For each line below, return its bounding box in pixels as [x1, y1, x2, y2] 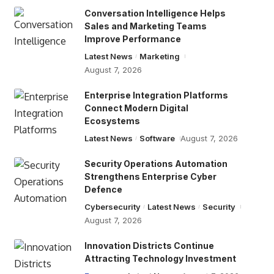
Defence [84, 184, 122, 194]
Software [139, 133, 176, 143]
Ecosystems [84, 116, 140, 126]
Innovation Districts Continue [84, 240, 214, 251]
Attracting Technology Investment [84, 253, 236, 264]
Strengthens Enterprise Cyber [84, 171, 217, 182]
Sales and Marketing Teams [84, 21, 207, 31]
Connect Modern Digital [84, 103, 188, 113]
